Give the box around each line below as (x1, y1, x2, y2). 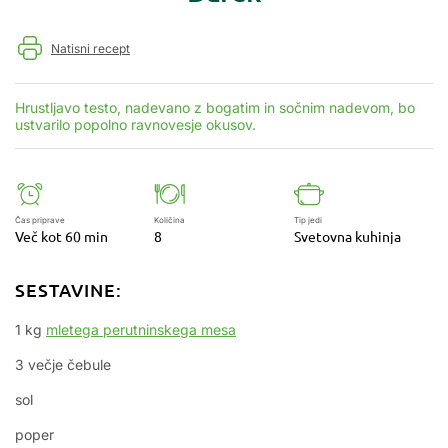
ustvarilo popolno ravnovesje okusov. (15, 116, 256, 133)
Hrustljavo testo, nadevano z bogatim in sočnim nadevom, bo (15, 99, 415, 116)
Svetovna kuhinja (293, 227, 401, 245)
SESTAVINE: (15, 278, 122, 301)
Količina (154, 215, 186, 225)
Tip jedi (293, 215, 322, 225)
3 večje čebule (15, 356, 111, 373)
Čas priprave (15, 215, 65, 225)
